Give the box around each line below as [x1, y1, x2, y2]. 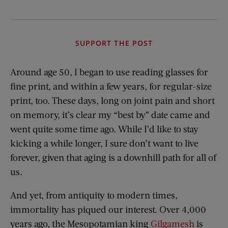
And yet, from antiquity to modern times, [10, 189, 178, 201]
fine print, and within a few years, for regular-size [10, 80, 212, 92]
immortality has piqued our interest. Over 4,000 [10, 203, 206, 215]
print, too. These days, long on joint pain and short [10, 94, 215, 106]
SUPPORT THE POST [75, 38, 153, 48]
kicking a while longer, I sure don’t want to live [10, 137, 198, 149]
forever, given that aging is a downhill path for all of [10, 151, 216, 163]
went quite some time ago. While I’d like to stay [10, 123, 198, 134]
